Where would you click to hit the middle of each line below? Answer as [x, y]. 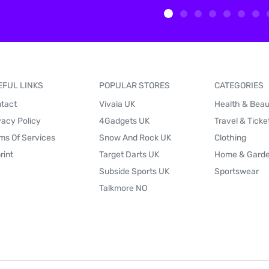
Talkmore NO [123, 188]
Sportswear [237, 171]
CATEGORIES [239, 86]
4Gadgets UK [124, 121]
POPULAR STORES [134, 86]
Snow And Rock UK [135, 138]
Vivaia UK [117, 104]
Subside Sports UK [134, 171]
